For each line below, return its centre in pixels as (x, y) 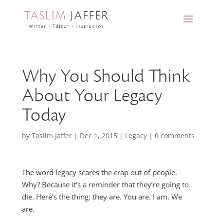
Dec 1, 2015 (98, 136)
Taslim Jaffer (52, 136)
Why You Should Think (106, 76)
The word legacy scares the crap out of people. (99, 172)
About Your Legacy (92, 95)
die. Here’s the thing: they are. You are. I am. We (102, 197)
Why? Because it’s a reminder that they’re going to (105, 184)
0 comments (174, 136)
